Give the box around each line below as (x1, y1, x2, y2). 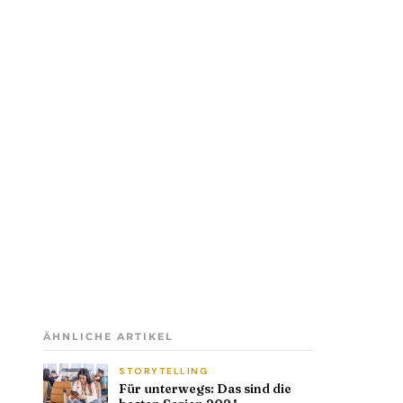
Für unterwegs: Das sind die (119, 380, 291, 397)
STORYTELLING (119, 364, 208, 377)
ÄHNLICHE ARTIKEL (43, 329, 174, 343)
